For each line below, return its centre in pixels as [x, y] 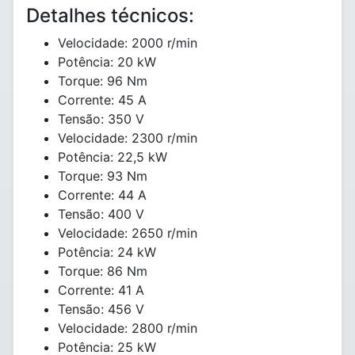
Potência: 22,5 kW [113, 157]
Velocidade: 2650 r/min [128, 233]
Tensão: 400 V [101, 214]
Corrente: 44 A [102, 195]
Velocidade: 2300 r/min [128, 138]
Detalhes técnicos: [110, 15]
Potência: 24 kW [107, 252]
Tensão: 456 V [101, 309]
